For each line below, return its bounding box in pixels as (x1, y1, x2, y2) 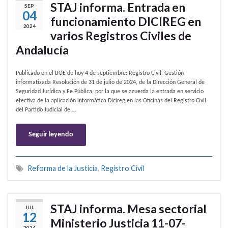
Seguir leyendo (28, 131, 73, 139)
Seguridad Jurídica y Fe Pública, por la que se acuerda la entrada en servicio (16, 89, 204, 95)
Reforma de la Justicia (27, 164, 98, 173)
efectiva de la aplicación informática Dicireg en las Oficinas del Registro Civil (16, 98, 206, 104)
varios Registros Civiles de (50, 28, 191, 43)
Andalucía (16, 43, 69, 58)
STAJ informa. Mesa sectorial (50, 202, 207, 216)
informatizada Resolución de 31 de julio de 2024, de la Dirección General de (16, 79, 205, 86)
